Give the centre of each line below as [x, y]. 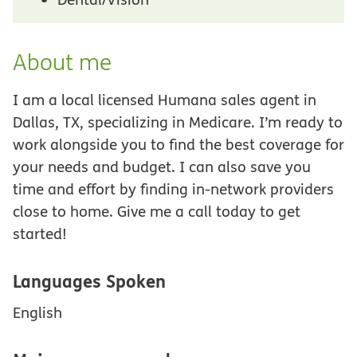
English [37, 312]
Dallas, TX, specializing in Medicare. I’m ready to [178, 122]
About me [62, 61]
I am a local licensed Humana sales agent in [165, 99]
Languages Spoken [89, 280]
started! [40, 233]
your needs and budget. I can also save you [162, 166]
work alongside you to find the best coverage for [178, 144]
